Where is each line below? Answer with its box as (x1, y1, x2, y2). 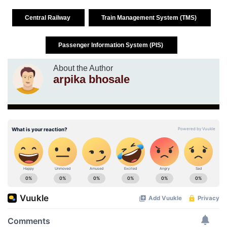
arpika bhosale (53, 72, 130, 86)
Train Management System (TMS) (101, 14, 198, 21)
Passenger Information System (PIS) (58, 41, 165, 49)
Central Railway (25, 14, 72, 21)
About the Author (53, 63, 113, 72)
